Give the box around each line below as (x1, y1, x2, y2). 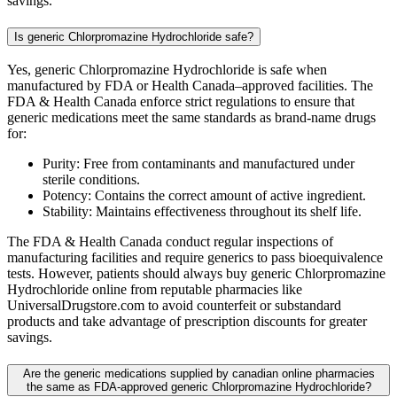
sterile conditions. (43, 172, 140, 188)
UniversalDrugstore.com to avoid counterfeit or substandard (7, 298, 341, 314)
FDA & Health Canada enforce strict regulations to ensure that (7, 94, 354, 110)
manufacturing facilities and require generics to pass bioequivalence (7, 250, 383, 266)
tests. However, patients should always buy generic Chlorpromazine (7, 266, 385, 282)
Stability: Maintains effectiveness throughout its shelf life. (43, 204, 362, 220)
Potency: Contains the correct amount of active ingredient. (43, 188, 366, 204)
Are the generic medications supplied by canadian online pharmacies (22, 367, 375, 381)
